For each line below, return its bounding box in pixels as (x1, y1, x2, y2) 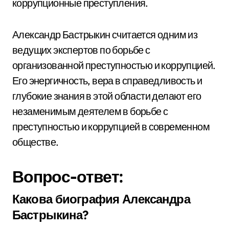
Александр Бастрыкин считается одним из (12, 28, 198, 41)
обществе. (12, 135, 59, 148)
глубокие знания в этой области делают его (12, 89, 201, 102)
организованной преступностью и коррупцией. (12, 59, 216, 72)
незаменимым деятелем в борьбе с (12, 105, 168, 118)
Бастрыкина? (12, 207, 89, 222)
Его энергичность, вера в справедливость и (12, 74, 202, 87)
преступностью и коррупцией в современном (12, 120, 210, 133)
